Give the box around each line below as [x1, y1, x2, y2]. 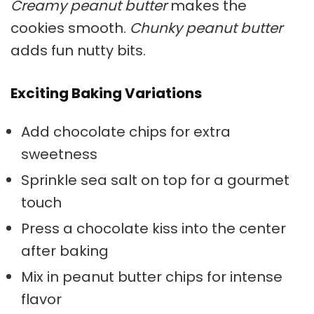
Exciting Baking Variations [11, 83, 202, 103]
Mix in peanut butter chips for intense [21, 266, 282, 287]
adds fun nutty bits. [11, 40, 146, 60]
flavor [21, 289, 62, 309]
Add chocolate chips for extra [21, 121, 231, 142]
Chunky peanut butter [130, 18, 282, 38]
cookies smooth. [11, 18, 130, 38]
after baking [21, 240, 109, 261]
